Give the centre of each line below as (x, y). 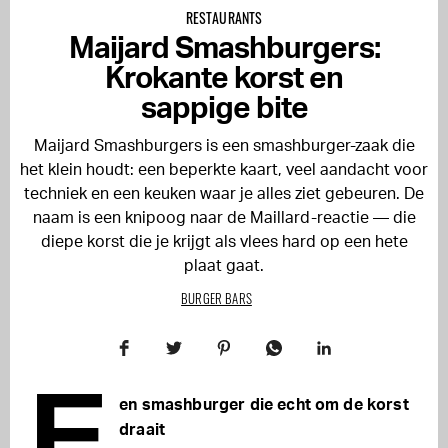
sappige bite (224, 109)
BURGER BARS (216, 298)
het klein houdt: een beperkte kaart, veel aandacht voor (224, 170)
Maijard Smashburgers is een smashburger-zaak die (224, 146)
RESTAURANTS (224, 17)
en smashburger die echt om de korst (264, 405)
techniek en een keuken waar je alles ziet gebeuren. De (224, 194)
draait (142, 430)
